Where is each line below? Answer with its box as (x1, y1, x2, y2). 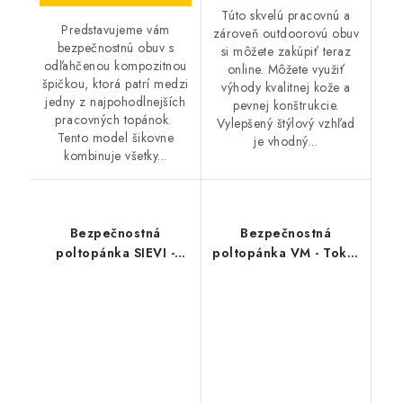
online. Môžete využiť (227, 60, 345, 79)
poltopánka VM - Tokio (212, 244, 360, 263)
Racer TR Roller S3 (54, 264, 177, 282)
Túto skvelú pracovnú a (220, 6, 351, 25)
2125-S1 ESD (247, 264, 325, 282)
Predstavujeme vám (61, 21, 170, 40)
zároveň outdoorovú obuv (212, 24, 359, 43)
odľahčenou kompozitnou (43, 57, 187, 76)
